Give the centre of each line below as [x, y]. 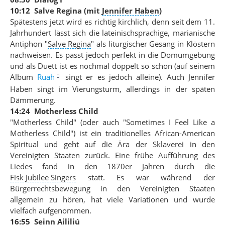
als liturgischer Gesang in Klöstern [154, 44]
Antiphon [27, 44]
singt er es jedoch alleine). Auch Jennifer [138, 77]
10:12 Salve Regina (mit [56, 11]
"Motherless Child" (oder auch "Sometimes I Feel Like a [113, 122]
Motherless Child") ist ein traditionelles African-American [113, 133]
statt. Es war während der [145, 177]
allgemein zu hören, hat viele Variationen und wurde [113, 199]
